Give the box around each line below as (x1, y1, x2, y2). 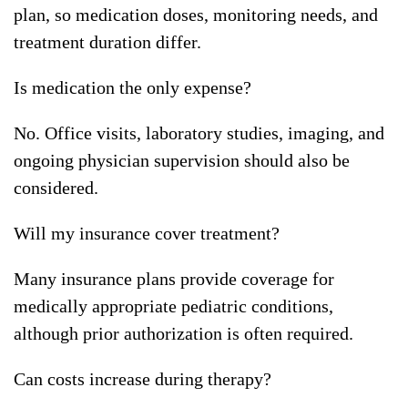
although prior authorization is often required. (14, 323, 353, 344)
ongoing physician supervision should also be (14, 150, 350, 171)
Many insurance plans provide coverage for (14, 269, 334, 290)
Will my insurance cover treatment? (14, 223, 280, 244)
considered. (14, 178, 98, 199)
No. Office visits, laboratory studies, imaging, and (14, 123, 384, 144)
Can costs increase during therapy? (14, 369, 271, 390)
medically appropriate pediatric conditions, (14, 296, 333, 317)
